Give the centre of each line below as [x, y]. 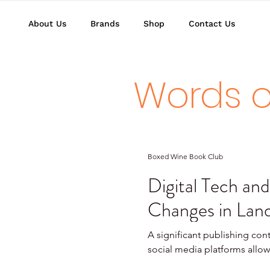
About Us [47, 24]
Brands [105, 24]
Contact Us [212, 24]
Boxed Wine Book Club [185, 156]
